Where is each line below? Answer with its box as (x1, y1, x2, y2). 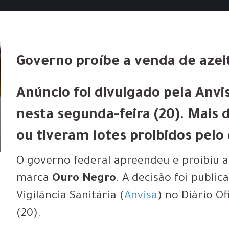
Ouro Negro (52, 173, 117, 186)
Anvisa (124, 190, 158, 203)
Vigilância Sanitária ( (16, 190, 125, 203)
